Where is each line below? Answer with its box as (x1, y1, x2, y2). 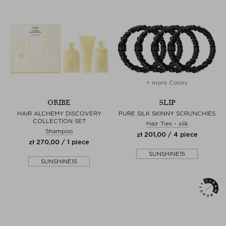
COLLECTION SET (32, 118, 86, 125)
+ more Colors (146, 79, 188, 86)
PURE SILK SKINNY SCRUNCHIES (119, 110, 215, 117)
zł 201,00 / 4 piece (136, 131, 198, 138)
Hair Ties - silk (146, 120, 188, 127)
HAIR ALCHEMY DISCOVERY (17, 110, 101, 117)
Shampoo (45, 128, 73, 135)
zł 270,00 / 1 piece (29, 138, 89, 146)
